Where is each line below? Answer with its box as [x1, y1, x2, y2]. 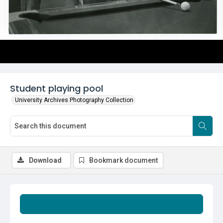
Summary [98, 201, 125, 208]
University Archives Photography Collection [15, 97, 133, 104]
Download [29, 156, 62, 164]
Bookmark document [89, 156, 158, 164]
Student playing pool [10, 82, 103, 95]
